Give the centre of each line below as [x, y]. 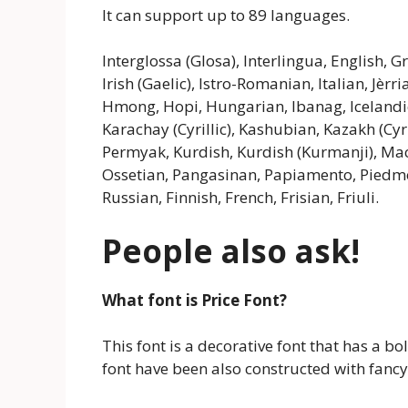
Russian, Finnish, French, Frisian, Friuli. [240, 198]
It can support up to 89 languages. [226, 15]
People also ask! [231, 250]
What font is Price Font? [194, 300]
